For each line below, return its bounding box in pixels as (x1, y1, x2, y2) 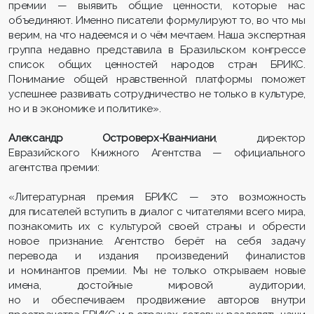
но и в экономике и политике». (8, 102, 161, 115)
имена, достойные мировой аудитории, (8, 278, 306, 292)
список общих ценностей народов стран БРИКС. (8, 57, 306, 71)
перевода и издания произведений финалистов (8, 249, 306, 262)
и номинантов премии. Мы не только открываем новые (8, 264, 306, 277)
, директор (215, 131, 306, 144)
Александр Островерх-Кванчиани (8, 131, 216, 144)
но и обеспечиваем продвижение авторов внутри (8, 293, 306, 306)
